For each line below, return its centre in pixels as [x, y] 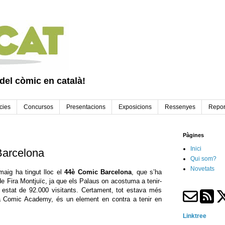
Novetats [202, 169]
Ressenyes [180, 107]
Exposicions [135, 107]
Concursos [38, 107]
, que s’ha [147, 172]
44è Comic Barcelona [98, 172]
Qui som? [203, 159]
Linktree [195, 216]
